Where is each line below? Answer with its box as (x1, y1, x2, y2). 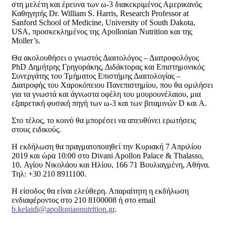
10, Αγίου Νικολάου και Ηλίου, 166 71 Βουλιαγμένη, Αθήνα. (12, 160, 210, 169)
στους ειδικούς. (12, 125, 61, 134)
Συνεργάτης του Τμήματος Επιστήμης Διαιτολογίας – (12, 71, 181, 80)
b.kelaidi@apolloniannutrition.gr (12, 204, 115, 213)
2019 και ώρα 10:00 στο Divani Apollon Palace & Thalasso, (12, 151, 204, 160)
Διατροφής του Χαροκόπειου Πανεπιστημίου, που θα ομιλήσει (12, 80, 213, 89)
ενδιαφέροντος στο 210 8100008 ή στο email (12, 195, 155, 204)
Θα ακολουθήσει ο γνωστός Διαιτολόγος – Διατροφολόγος (12, 53, 199, 62)
